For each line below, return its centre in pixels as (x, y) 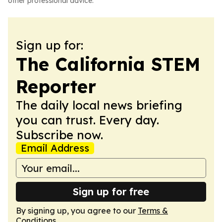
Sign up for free (111, 192)
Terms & (153, 211)
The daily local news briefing (99, 105)
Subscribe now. (59, 135)
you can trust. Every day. (87, 120)
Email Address (55, 148)
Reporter (56, 86)
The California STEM (108, 64)
